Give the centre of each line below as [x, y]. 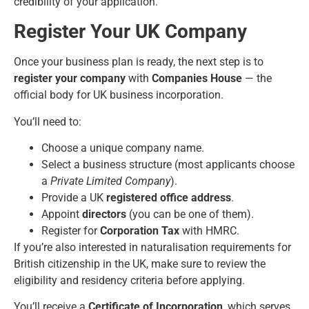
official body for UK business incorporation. [119, 95]
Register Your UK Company [130, 32]
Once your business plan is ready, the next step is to [139, 62]
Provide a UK [74, 198]
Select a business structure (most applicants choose [168, 165]
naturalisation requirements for [215, 247]
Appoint [62, 214]
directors [104, 214]
